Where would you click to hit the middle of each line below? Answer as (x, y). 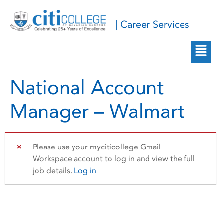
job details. (53, 170)
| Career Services (152, 24)
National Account (87, 88)
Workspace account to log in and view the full (114, 159)
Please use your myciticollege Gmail (97, 147)
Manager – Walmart (97, 111)
